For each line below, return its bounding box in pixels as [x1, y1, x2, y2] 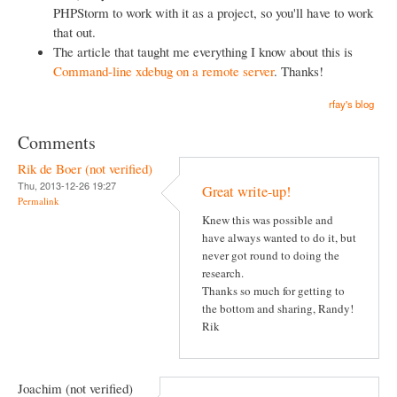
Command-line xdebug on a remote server [53, 61, 274, 80]
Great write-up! [202, 182, 291, 202]
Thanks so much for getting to [202, 283, 345, 300]
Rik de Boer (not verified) [18, 159, 152, 177]
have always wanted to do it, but [202, 230, 356, 246]
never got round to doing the [202, 247, 339, 264]
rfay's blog [329, 96, 375, 111]
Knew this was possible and [202, 212, 333, 229]
